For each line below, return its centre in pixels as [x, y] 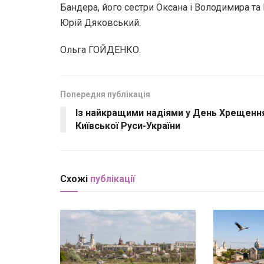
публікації [113, 179]
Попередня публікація [105, 94]
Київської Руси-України [128, 126]
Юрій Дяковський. [100, 22]
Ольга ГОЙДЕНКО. [100, 49]
